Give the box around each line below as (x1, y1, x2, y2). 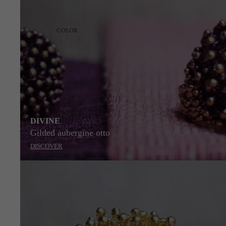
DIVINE (30, 117, 60, 125)
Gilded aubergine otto (30, 128, 110, 138)
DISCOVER (30, 142, 63, 150)
